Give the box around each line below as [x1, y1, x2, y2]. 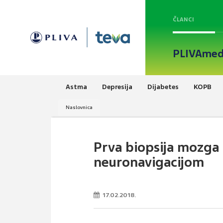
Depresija [102, 82, 132, 91]
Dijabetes [147, 82, 179, 91]
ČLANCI [173, 16, 194, 23]
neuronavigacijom [94, 153, 205, 171]
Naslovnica [66, 104, 93, 111]
